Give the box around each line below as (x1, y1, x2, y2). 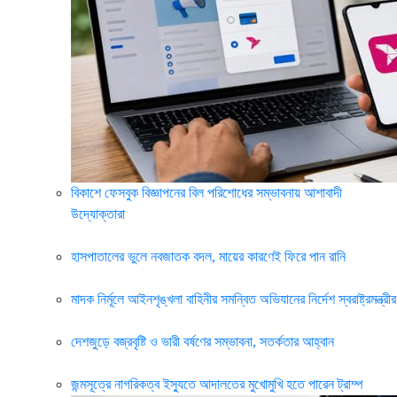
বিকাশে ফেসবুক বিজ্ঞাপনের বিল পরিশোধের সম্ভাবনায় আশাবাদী (71, 185, 342, 200)
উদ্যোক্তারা (71, 206, 125, 222)
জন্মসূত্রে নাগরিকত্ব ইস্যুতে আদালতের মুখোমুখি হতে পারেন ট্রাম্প (71, 377, 363, 392)
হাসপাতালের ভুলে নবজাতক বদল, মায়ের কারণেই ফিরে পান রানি (71, 249, 346, 264)
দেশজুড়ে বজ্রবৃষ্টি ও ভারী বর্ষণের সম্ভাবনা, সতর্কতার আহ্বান (71, 334, 334, 349)
